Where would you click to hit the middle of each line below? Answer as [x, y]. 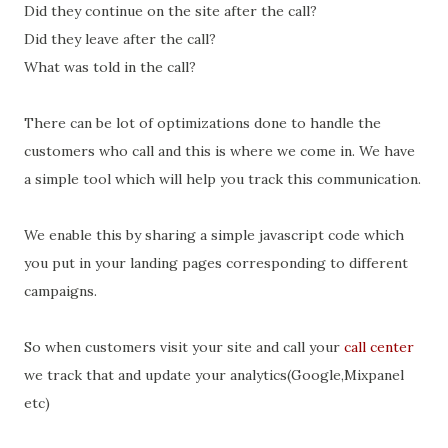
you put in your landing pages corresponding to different [216, 263]
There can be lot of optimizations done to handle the [202, 123]
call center [379, 347]
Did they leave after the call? [120, 39]
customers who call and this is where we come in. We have [219, 151]
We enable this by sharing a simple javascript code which [214, 235]
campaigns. [60, 291]
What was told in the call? [110, 67]
